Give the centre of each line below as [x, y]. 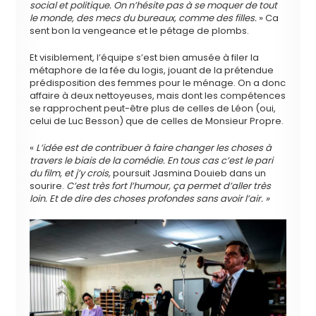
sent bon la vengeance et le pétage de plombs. [140, 31]
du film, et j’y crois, [71, 174]
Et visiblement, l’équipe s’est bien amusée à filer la [145, 58]
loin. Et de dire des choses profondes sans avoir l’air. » [150, 199]
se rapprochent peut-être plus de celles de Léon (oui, [153, 109]
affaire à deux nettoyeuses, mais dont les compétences [158, 96]
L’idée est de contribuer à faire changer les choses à [154, 148]
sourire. [48, 186]
